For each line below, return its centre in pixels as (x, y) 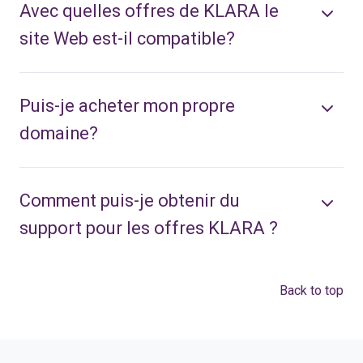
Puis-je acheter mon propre (127, 105)
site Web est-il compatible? (127, 38)
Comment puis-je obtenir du (130, 200)
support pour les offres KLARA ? (149, 228)
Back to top (312, 290)
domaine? (59, 133)
